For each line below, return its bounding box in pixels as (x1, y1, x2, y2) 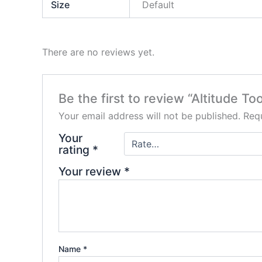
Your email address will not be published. (58, 110, 240, 122)
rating (58, 143, 92, 157)
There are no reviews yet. (42, 46, 154, 58)
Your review (58, 164, 124, 179)
